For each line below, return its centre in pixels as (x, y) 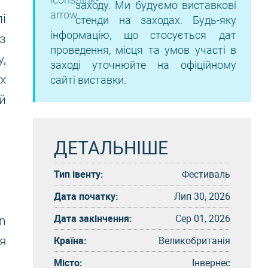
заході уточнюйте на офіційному (143, 65)
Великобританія (194, 240)
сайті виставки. (88, 80)
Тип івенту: (79, 174)
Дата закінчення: (93, 218)
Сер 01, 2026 (203, 218)
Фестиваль (206, 174)
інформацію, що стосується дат (143, 35)
